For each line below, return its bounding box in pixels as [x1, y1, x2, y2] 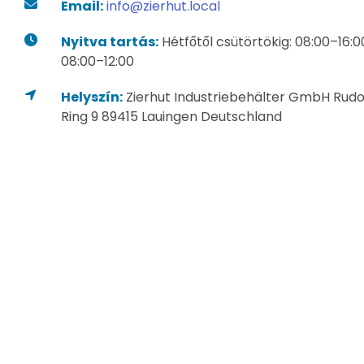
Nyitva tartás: [61, 32, 158, 51]
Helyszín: [61, 87, 123, 106]
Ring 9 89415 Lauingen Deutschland [61, 106, 282, 126]
